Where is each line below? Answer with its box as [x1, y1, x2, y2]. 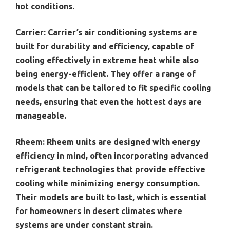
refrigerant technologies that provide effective [15, 165, 205, 175]
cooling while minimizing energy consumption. [15, 179, 200, 188]
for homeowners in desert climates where [15, 206, 182, 216]
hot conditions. [15, 2, 74, 11]
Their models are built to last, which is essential [15, 193, 206, 202]
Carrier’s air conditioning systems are [46, 28, 197, 37]
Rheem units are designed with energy [45, 137, 200, 147]
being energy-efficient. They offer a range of [15, 69, 196, 79]
